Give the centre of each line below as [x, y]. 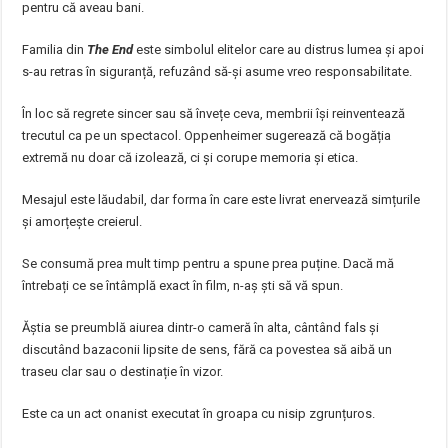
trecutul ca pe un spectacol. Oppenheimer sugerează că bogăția [207, 135]
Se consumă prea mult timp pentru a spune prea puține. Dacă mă [208, 263]
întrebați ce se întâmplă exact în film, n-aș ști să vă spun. [183, 285]
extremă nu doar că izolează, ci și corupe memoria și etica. [190, 157]
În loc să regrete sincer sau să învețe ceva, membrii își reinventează [214, 113]
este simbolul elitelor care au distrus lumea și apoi [279, 49]
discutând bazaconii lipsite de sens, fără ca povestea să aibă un [207, 349]
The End [110, 49]
